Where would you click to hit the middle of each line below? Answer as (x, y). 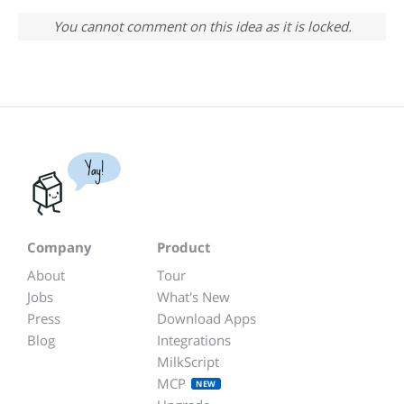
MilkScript (188, 362)
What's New (193, 297)
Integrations (194, 340)
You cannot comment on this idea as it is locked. (202, 26)
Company (60, 247)
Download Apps (207, 318)
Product (184, 247)
